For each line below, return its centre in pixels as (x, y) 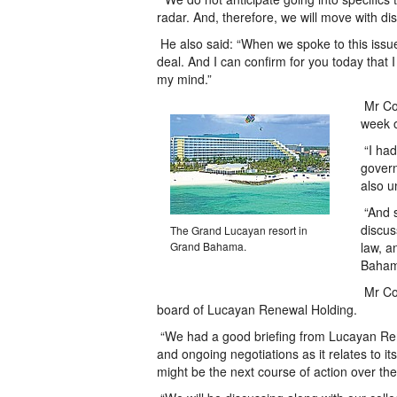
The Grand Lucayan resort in (239, 230)
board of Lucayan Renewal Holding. (257, 309)
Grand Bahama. (208, 246)
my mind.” (184, 79)
